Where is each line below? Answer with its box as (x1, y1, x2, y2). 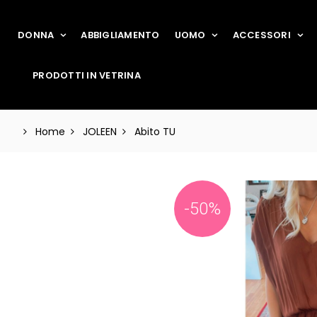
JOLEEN (83, 124, 117, 139)
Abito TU (134, 124, 175, 139)
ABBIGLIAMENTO (81, 28, 160, 42)
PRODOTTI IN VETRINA (33, 68, 141, 82)
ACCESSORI (232, 28, 291, 42)
